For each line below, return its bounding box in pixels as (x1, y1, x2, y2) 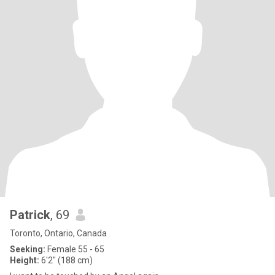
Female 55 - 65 (45, 244, 104, 254)
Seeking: (10, 244, 45, 254)
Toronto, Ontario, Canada (10, 228, 107, 238)
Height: (10, 255, 39, 265)
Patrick (10, 207, 50, 222)
